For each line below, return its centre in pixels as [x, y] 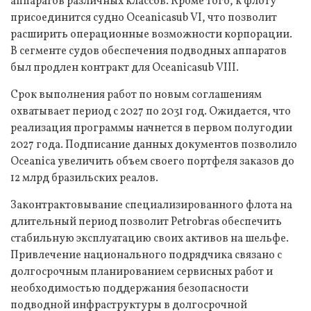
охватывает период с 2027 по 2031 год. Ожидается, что [151, 111]
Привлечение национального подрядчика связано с [146, 255]
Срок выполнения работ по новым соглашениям [136, 95]
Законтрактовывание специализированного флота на [151, 205]
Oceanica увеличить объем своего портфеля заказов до [152, 161]
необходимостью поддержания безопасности [129, 288]
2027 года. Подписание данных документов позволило [154, 145]
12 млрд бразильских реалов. [84, 178]
